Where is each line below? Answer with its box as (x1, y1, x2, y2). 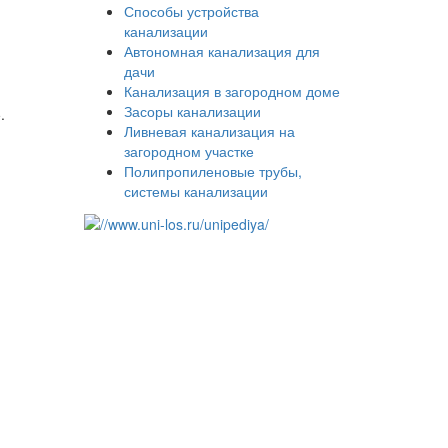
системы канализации (123, 181, 268, 202)
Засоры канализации (123, 101, 261, 122)
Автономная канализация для (123, 41, 320, 62)
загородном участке (123, 141, 254, 162)
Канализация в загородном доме (123, 81, 340, 102)
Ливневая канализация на (123, 121, 295, 142)
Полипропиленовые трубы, (123, 161, 302, 182)
